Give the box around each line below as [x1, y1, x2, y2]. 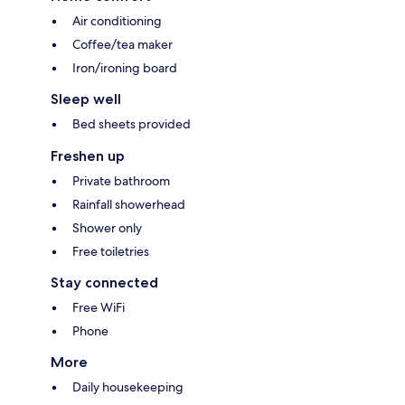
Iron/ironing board [72, 60, 177, 77]
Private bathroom [72, 173, 170, 190]
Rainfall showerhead [72, 196, 185, 213]
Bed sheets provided [72, 116, 191, 133]
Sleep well [51, 90, 121, 108]
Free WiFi [72, 299, 125, 316]
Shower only [72, 220, 142, 237]
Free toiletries [72, 243, 149, 260]
